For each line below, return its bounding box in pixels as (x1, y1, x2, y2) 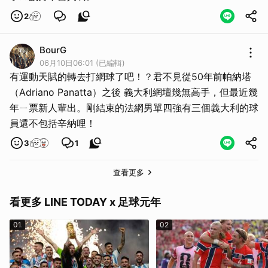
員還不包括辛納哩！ (10, 117, 96, 129)
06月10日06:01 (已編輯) (39, 57, 125, 68)
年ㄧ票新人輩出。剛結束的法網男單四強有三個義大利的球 (10, 101, 258, 114)
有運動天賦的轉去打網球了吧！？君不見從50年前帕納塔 (10, 70, 251, 83)
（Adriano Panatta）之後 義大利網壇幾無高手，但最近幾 (10, 86, 258, 98)
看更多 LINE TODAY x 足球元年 (10, 195, 161, 208)
